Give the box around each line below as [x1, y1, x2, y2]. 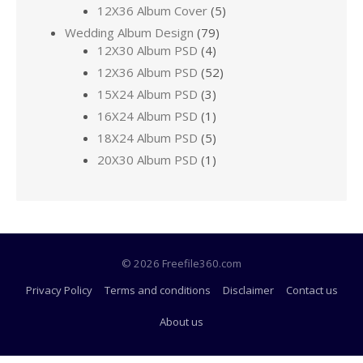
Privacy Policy [25, 283, 92, 297]
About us [160, 314, 203, 329]
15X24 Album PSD [97, 86, 198, 102]
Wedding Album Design [65, 24, 194, 41]
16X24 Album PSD [97, 108, 198, 124]
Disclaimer [222, 283, 274, 297]
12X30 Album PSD [97, 42, 198, 58]
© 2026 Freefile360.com [122, 256, 241, 271]
